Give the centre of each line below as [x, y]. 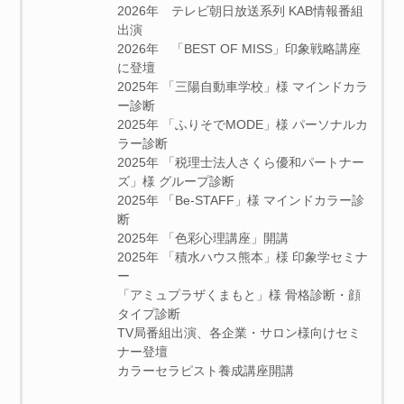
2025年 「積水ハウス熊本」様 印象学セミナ [243, 257]
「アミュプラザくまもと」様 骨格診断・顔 [239, 295]
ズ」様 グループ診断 [176, 181]
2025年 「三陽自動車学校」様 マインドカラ [243, 87]
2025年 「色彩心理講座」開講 [203, 238]
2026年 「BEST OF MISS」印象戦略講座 [239, 49]
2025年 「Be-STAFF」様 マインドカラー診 [241, 200]
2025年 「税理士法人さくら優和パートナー [241, 162]
